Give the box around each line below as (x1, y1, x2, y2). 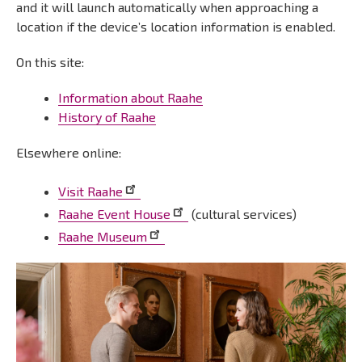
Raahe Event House (58, 206, 170, 221)
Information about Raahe (58, 90, 203, 105)
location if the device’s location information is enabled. (16, 19, 335, 34)
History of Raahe (58, 109, 156, 124)
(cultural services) (188, 206, 297, 221)
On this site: (16, 54, 84, 69)
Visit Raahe (58, 183, 123, 199)
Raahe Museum (58, 229, 147, 244)
